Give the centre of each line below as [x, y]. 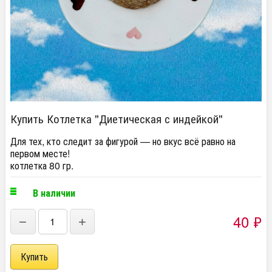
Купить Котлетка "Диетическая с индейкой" [117, 118]
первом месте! [40, 153]
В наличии [54, 193]
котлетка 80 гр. [42, 165]
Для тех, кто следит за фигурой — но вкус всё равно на [123, 141]
